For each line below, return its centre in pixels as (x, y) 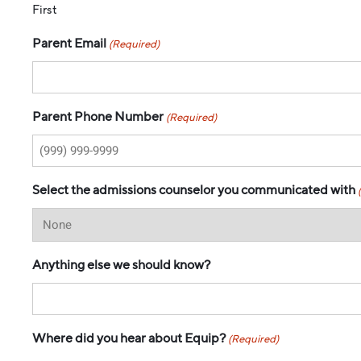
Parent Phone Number (98, 116)
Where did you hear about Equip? (129, 338)
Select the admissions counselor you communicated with (194, 190)
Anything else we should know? (121, 265)
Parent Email (69, 43)
